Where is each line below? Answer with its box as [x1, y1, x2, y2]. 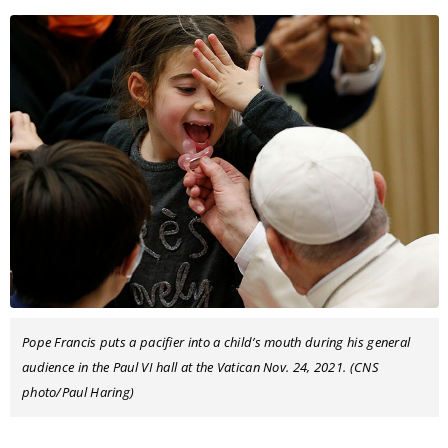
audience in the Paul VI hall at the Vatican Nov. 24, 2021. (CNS [21, 357, 379, 376]
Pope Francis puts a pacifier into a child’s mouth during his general [21, 332, 411, 351]
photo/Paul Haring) [21, 382, 135, 401]
